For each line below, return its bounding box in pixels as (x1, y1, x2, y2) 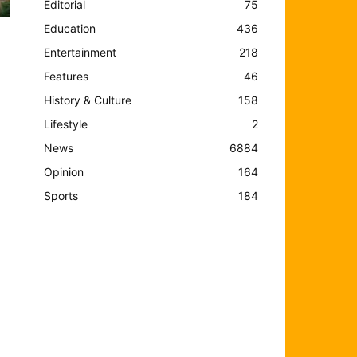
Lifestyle (44, 116, 88, 131)
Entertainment (44, 45, 117, 59)
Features (44, 69, 89, 83)
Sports (44, 188, 79, 202)
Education (44, 21, 96, 35)
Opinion (44, 164, 84, 178)
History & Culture (44, 92, 132, 107)
